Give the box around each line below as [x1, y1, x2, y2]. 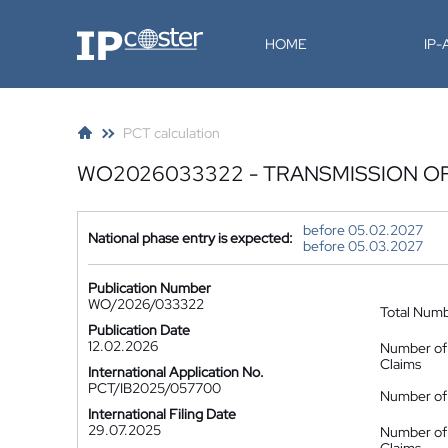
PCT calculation [123, 124, 220, 142]
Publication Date [88, 321, 190, 339]
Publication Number [88, 279, 211, 297]
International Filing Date [88, 405, 236, 423]
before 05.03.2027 [303, 237, 423, 255]
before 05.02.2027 [303, 221, 423, 239]
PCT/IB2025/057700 [88, 379, 221, 397]
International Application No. [88, 363, 264, 381]
